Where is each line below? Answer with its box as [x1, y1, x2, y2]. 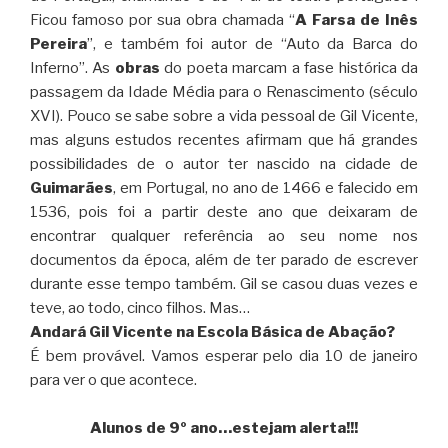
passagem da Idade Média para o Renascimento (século [30, 83, 418, 102]
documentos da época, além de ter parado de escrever [30, 251, 418, 270]
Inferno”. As [30, 59, 115, 78]
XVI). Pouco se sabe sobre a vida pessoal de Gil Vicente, [30, 107, 418, 126]
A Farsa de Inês [295, 11, 418, 30]
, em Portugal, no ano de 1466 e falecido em [113, 179, 418, 198]
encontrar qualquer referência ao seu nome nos [30, 227, 418, 246]
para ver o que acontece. [30, 371, 200, 390]
